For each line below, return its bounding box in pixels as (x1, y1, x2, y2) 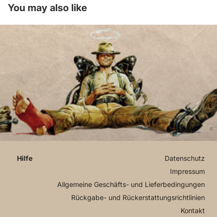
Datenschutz (165, 154, 205, 162)
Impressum (170, 167, 205, 175)
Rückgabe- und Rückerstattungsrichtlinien (71, 193, 205, 201)
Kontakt (181, 206, 205, 215)
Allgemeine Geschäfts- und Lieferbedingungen (57, 180, 205, 188)
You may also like (8, 2, 87, 14)
